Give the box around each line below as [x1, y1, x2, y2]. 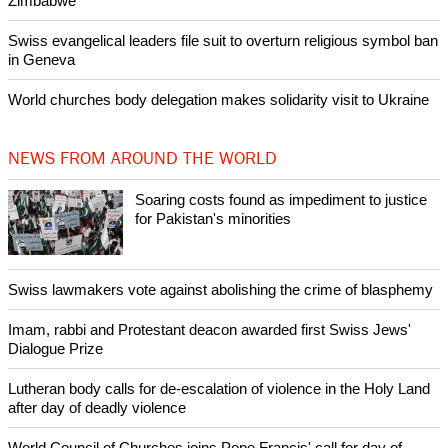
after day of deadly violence [8, 399, 186, 417]
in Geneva [8, 51, 75, 69]
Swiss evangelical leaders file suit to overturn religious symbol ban [8, 32, 438, 50]
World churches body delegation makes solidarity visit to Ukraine [8, 91, 429, 109]
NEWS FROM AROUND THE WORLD [8, 150, 277, 169]
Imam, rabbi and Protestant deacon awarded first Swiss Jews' [8, 321, 411, 339]
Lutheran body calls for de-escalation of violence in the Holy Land [8, 380, 430, 398]
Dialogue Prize [8, 340, 103, 358]
